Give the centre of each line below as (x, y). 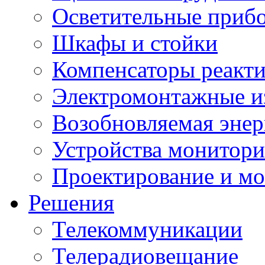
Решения (71, 202)
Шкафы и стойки (135, 43)
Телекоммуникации (147, 229)
